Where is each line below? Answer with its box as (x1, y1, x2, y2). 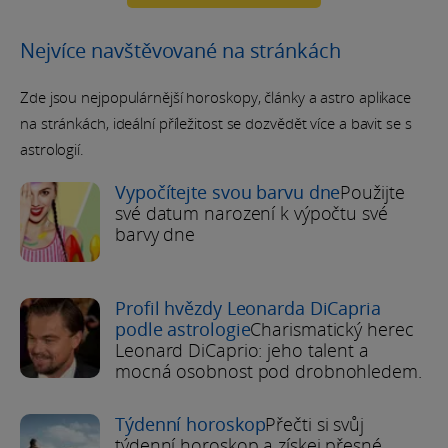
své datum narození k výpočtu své (115, 200, 388, 225)
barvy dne (115, 221, 196, 246)
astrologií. (20, 138, 84, 159)
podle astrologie (115, 316, 251, 341)
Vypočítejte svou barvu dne (115, 179, 341, 204)
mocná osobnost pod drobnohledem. (115, 358, 422, 383)
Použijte (340, 179, 405, 204)
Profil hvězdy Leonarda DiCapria (115, 295, 381, 320)
